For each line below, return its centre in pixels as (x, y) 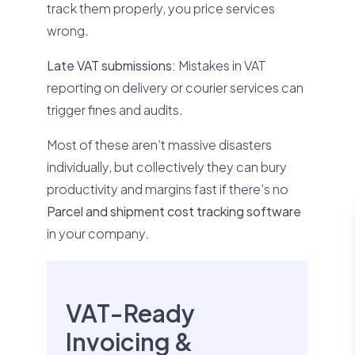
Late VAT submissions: (113, 65)
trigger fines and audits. (115, 110)
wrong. (68, 31)
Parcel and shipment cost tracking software (174, 211)
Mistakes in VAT (223, 65)
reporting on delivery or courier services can (176, 88)
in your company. (98, 233)
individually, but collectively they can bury (167, 167)
